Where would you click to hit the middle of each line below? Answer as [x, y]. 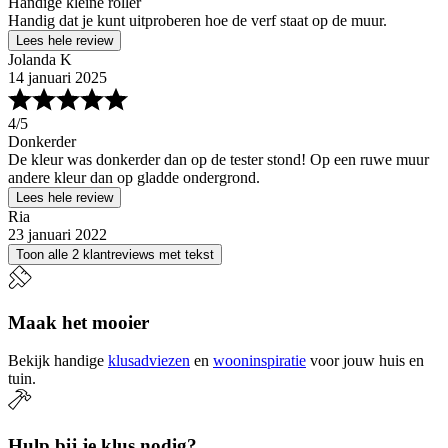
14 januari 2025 [57, 77]
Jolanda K [40, 59]
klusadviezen [149, 361]
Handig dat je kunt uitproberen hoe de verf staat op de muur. [197, 20]
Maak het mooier [78, 322]
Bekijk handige [56, 361]
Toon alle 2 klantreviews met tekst [115, 254]
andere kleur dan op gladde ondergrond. [134, 177]
